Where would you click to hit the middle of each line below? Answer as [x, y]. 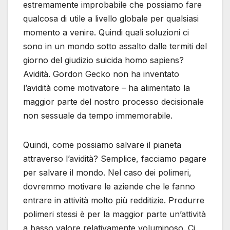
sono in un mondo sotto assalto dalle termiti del [115, 46]
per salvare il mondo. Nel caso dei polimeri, [107, 173]
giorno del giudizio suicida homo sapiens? [103, 60]
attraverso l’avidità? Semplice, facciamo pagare [115, 159]
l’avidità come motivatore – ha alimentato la [107, 88]
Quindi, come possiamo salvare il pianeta [102, 145]
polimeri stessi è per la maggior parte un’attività [114, 214]
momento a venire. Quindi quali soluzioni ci [106, 33]
